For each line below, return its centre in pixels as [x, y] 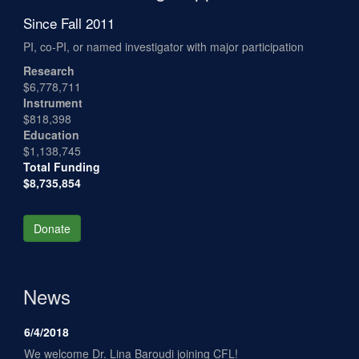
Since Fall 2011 [69, 23]
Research [49, 71]
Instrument [53, 103]
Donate [52, 228]
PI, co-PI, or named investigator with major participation [163, 46]
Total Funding [62, 167]
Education [51, 135]
